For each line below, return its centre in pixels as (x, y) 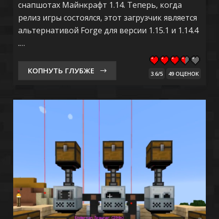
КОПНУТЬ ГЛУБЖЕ (61, 71)
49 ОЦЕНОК (184, 73)
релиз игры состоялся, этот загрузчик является (107, 17)
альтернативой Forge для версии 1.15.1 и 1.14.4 (108, 30)
